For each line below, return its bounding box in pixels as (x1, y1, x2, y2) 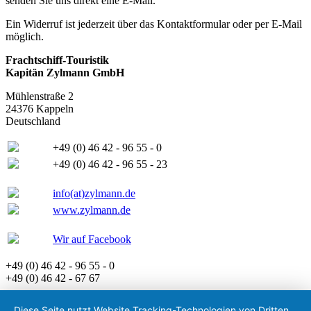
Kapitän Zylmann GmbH (6, 66, 124, 78)
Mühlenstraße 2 (6, 90, 74, 102)
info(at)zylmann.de (53, 187, 135, 199)
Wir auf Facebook (53, 233, 131, 245)
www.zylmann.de (53, 203, 131, 216)
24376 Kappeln (6, 102, 74, 115)
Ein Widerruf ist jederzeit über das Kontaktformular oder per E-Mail (6, 17, 302, 30)
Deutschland (6, 115, 60, 127)
